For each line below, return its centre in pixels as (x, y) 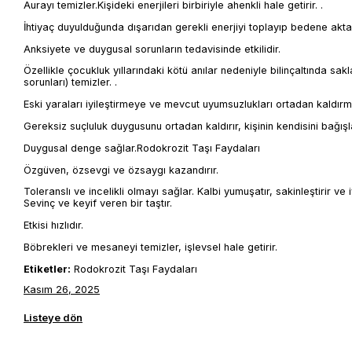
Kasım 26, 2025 (62, 289)
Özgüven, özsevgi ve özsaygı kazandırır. (121, 170)
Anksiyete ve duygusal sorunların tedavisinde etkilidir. (152, 49)
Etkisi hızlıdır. (53, 225)
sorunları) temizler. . (70, 82)
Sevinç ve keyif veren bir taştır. (98, 203)
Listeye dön (53, 317)
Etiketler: (47, 269)
